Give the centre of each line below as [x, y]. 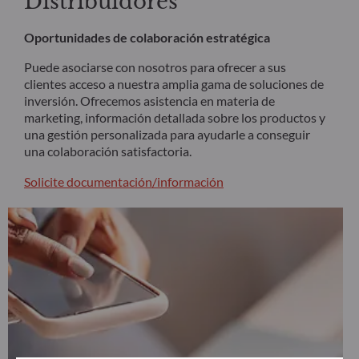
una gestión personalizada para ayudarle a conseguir [167, 135]
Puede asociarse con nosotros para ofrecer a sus [155, 67]
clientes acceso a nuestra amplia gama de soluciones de [174, 84]
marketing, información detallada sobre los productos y [175, 118]
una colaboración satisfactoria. [108, 151]
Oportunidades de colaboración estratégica [147, 38]
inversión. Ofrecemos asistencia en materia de [149, 101]
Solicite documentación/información [124, 182]
